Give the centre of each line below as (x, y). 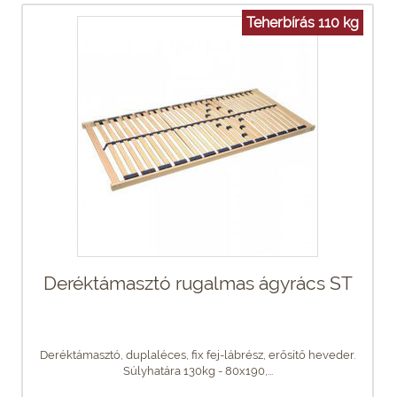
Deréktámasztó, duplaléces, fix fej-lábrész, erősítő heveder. (198, 354)
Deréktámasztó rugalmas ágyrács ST (198, 283)
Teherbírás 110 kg (303, 22)
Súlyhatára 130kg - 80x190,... (198, 370)
